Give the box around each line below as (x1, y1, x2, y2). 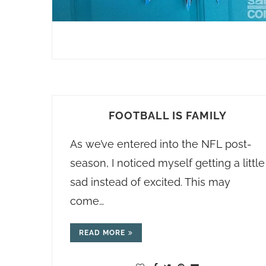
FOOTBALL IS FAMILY (108, 109, 227, 122)
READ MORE (79, 229, 125, 237)
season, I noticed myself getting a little (70, 157, 265, 169)
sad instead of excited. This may (70, 176, 230, 188)
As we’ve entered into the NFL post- (70, 138, 252, 150)
